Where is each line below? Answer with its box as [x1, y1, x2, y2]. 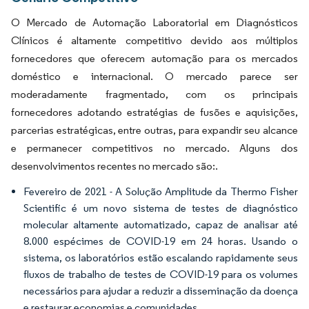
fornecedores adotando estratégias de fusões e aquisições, [11, 105, 298, 119]
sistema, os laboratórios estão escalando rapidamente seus [23, 250, 298, 264]
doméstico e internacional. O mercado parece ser [11, 69, 298, 83]
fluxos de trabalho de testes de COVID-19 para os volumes [23, 267, 298, 281]
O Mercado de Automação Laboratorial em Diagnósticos [11, 15, 298, 29]
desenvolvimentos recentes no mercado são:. [11, 159, 218, 172]
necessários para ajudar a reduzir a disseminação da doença [23, 283, 298, 297]
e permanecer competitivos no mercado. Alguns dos [11, 141, 298, 154]
